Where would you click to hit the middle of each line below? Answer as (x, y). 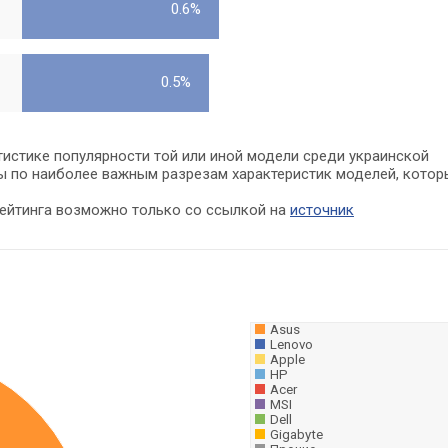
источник (322, 210)
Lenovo (291, 344)
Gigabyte (296, 434)
